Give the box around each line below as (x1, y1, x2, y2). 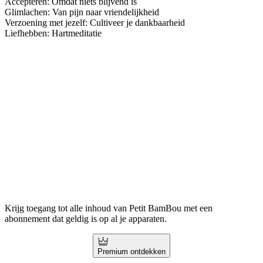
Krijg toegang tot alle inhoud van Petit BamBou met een (5, 203, 213, 213)
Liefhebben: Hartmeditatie (5, 28, 102, 39)
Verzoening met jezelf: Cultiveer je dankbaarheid (5, 18, 185, 28)
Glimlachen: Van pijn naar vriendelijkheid (5, 7, 159, 18)
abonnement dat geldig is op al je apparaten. (5, 213, 167, 224)
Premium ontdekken (97, 247, 166, 256)
